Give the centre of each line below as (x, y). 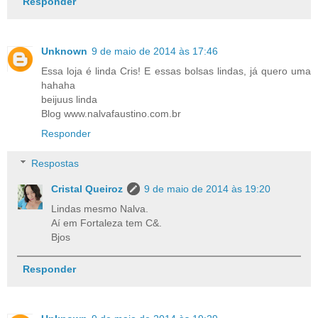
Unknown (64, 51)
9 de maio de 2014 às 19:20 (208, 189)
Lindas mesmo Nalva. (100, 209)
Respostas (55, 163)
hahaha (58, 86)
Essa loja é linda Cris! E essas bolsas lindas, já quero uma (176, 71)
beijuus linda (69, 100)
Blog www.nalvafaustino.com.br (111, 114)
